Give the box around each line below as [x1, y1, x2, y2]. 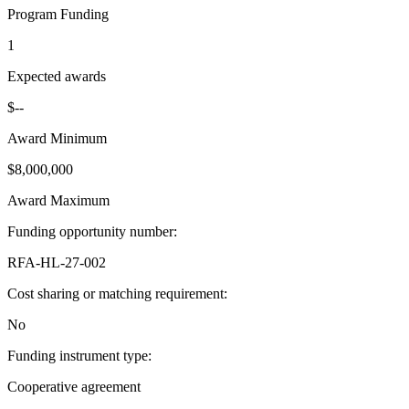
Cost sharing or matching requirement [7, 286, 224, 302]
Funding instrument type [7, 348, 148, 364]
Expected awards [7, 68, 106, 85]
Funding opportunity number [7, 224, 173, 240]
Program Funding [7, 6, 109, 23]
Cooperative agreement [7, 379, 141, 395]
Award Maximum [7, 193, 110, 209]
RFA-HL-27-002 [7, 255, 106, 271]
